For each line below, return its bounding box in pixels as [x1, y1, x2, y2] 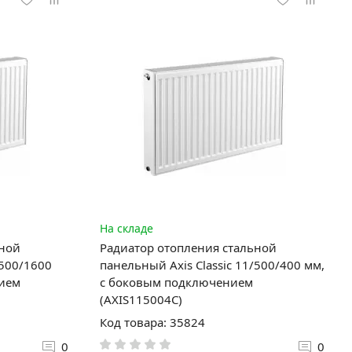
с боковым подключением [99, 273, 253, 290]
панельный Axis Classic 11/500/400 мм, [99, 256, 324, 273]
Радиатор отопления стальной [99, 239, 277, 255]
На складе [99, 220, 153, 236]
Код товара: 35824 [99, 313, 205, 330]
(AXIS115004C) [99, 291, 182, 307]
